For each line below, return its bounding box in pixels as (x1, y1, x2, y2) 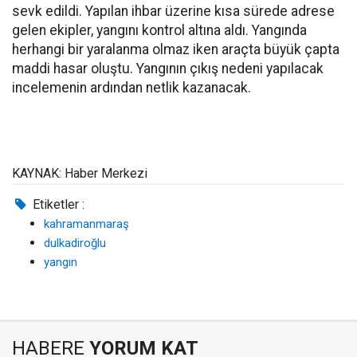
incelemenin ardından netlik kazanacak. (12, 80, 251, 96)
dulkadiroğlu (44, 236, 106, 250)
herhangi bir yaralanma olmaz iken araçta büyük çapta (12, 41, 339, 57)
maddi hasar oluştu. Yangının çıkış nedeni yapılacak (12, 61, 324, 76)
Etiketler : (29, 197, 85, 212)
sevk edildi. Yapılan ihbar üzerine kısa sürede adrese (12, 3, 335, 19)
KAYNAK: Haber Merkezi (12, 166, 147, 181)
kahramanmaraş (44, 217, 129, 231)
